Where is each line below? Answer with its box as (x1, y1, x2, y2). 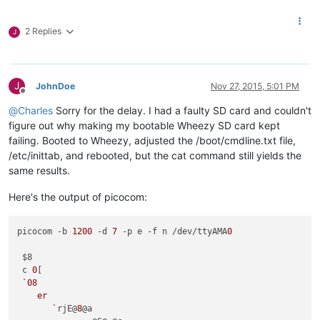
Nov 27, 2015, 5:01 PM (211, 81, 299, 92)
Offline (22, 91, 49, 102)
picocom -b (17, 226, 73, 236)
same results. (9, 164, 70, 177)
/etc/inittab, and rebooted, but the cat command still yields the (9, 149, 301, 162)
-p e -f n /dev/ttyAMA (117, 226, 228, 236)
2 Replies (25, 26, 61, 37)
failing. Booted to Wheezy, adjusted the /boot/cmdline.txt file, (9, 134, 296, 147)
